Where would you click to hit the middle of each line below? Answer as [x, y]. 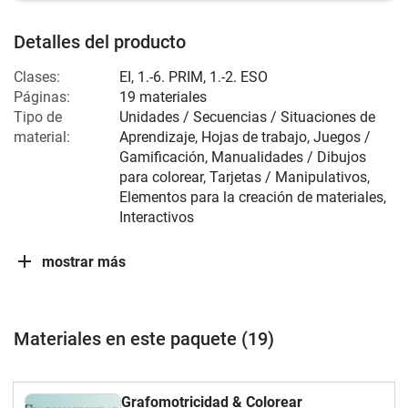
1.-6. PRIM [170, 77]
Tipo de [38, 117]
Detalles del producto [100, 42]
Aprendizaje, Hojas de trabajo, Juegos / [245, 137]
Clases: [37, 77]
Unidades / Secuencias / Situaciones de [247, 117]
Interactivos [157, 217]
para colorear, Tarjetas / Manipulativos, [245, 177]
